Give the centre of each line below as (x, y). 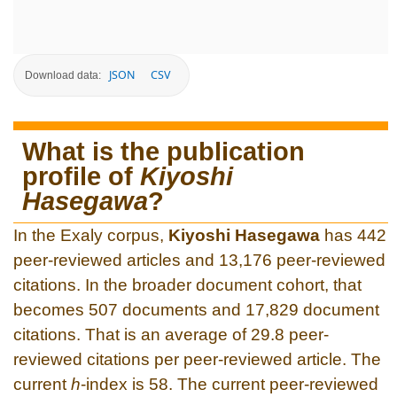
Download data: (63, 75)
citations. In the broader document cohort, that (187, 284)
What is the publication (163, 151)
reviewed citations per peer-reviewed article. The (197, 359)
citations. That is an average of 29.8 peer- (171, 334)
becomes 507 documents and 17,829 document (196, 309)
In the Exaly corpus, (91, 235)
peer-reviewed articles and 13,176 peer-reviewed (199, 260)
